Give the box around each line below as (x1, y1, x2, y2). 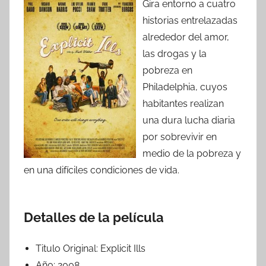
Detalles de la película (24, 210, 164, 226)
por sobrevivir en (142, 131, 217, 143)
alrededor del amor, (142, 31, 229, 43)
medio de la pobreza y (142, 148, 241, 160)
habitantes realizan (142, 98, 224, 110)
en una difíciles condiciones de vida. (24, 164, 179, 176)
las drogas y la (142, 48, 207, 60)
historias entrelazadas (142, 15, 237, 27)
